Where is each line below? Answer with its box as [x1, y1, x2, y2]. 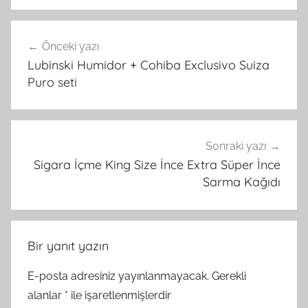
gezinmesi [10, 46, 98, 67]
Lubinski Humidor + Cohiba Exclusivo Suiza [27, 56, 269, 73]
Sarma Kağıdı [203, 174, 280, 190]
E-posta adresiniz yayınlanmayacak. [27, 269, 209, 283]
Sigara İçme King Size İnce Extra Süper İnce [34, 157, 280, 173]
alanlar [27, 288, 65, 302]
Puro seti [27, 74, 77, 90]
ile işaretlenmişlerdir [68, 288, 171, 302]
